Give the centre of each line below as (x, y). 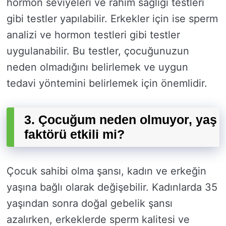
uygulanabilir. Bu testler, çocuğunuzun (98, 51)
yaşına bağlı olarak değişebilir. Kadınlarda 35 (112, 187)
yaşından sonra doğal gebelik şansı (90, 204)
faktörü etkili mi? (74, 134)
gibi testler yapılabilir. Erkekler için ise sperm (112, 19)
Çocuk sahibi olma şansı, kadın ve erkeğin (106, 171)
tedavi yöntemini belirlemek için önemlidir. (107, 83)
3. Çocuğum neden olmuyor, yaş (121, 120)
